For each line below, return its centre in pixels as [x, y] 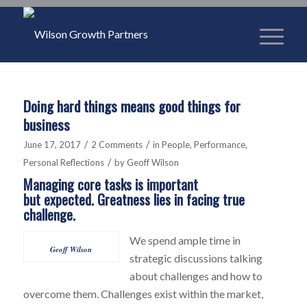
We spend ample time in [185, 240]
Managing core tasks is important [110, 184]
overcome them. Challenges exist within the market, [143, 293]
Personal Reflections [63, 162]
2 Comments [116, 145]
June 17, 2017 [52, 145]
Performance [219, 145]
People [175, 145]
